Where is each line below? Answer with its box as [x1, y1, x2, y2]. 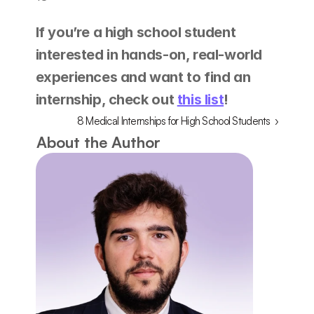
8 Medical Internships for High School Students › [76, 114, 279, 128]
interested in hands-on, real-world [35, 46, 262, 63]
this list [177, 91, 224, 108]
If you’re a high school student [35, 24, 236, 41]
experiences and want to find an [35, 69, 251, 86]
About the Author [36, 132, 161, 151]
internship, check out [35, 91, 177, 108]
